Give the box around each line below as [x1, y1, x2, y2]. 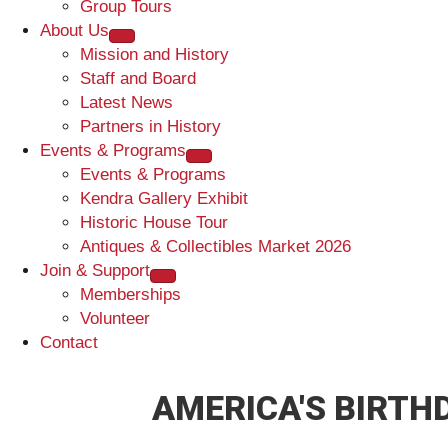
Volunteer [80, 308, 150, 328]
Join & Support [40, 260, 150, 280]
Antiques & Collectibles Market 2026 [80, 236, 351, 256]
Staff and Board [80, 68, 196, 88]
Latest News [80, 92, 173, 112]
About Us [40, 20, 109, 40]
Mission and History [80, 44, 229, 64]
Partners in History [80, 116, 221, 136]
